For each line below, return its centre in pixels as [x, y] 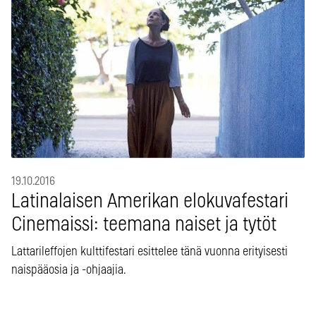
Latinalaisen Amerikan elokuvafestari [150, 202]
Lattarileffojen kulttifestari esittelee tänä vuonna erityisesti [150, 252]
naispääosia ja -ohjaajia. [69, 271]
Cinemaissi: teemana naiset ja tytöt [144, 225]
